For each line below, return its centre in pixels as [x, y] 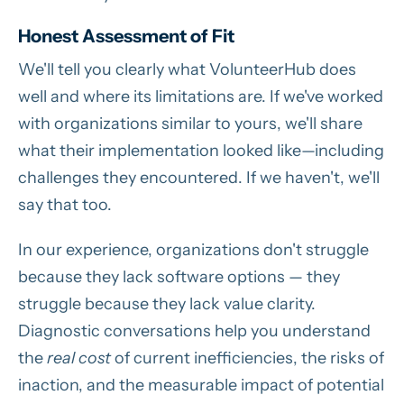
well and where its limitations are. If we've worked [201, 96]
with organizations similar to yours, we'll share [190, 123]
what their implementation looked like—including [201, 150]
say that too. [67, 204]
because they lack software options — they [179, 276]
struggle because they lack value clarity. [167, 303]
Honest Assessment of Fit [126, 36]
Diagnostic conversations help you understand [194, 331]
